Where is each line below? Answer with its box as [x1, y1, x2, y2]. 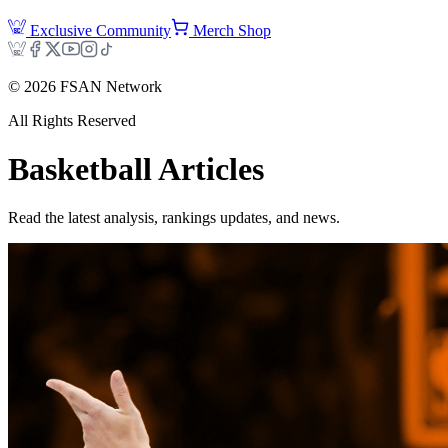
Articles [152, 151, 264, 188]
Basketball [8, 151, 152, 188]
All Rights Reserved [8, 111, 136, 129]
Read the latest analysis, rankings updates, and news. [8, 209, 340, 227]
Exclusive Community [30, 21, 171, 39]
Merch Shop [193, 21, 271, 39]
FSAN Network [56, 77, 162, 95]
